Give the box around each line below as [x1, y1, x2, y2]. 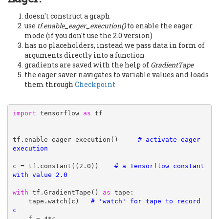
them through [24, 79, 75, 89]
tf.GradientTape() [28, 189, 103, 197]
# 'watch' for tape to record [90, 197, 200, 205]
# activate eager [137, 136, 200, 144]
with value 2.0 [12, 171, 67, 179]
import [12, 109, 36, 117]
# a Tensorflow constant [114, 162, 204, 170]
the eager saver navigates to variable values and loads [24, 69, 209, 79]
